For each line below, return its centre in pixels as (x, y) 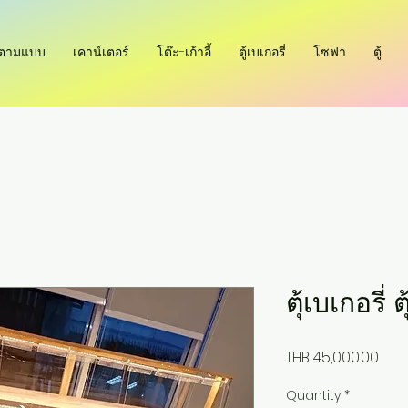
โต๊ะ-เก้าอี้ (184, 52)
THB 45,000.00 (332, 357)
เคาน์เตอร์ (101, 52)
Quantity (313, 395)
